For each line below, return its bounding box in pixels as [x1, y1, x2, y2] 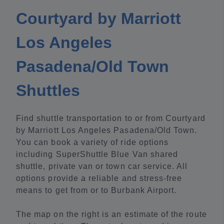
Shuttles [16, 81, 80, 100]
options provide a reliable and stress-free [16, 174, 182, 183]
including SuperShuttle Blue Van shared [16, 150, 178, 159]
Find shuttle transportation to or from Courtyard [16, 114, 205, 123]
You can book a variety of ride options [16, 138, 169, 147]
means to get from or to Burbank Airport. [16, 186, 177, 195]
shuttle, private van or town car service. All [16, 162, 188, 171]
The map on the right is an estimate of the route [16, 210, 207, 219]
